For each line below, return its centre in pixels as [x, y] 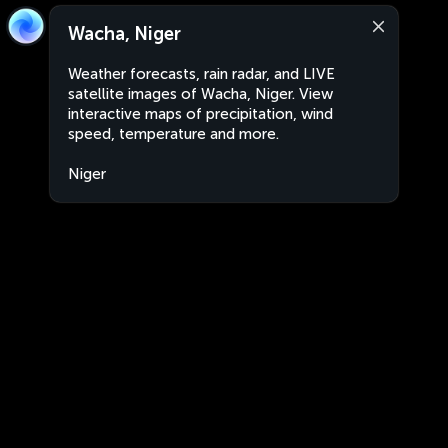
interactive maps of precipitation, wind [200, 114]
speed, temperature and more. [173, 134]
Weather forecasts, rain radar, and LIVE [201, 74]
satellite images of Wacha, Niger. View [200, 94]
